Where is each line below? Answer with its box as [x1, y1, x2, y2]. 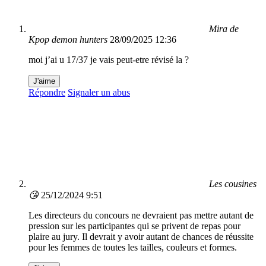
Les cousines [209, 179, 256, 189]
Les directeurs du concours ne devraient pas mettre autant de [28, 210, 254, 221]
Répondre [28, 87, 65, 98]
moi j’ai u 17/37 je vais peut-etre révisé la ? [28, 55, 189, 65]
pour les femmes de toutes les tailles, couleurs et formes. [28, 242, 237, 253]
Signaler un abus [68, 87, 130, 98]
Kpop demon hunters [28, 34, 107, 45]
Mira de [209, 24, 239, 34]
